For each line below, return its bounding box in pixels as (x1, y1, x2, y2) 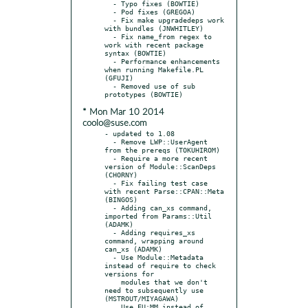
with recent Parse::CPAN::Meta (104, 186, 224, 195)
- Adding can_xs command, (104, 203, 113, 212)
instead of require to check (104, 261, 216, 269)
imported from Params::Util (104, 211, 212, 220)
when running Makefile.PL (104, 65, 203, 74)
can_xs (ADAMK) (104, 244, 162, 253)
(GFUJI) (104, 73, 133, 82)
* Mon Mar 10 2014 (82, 107, 164, 117)
